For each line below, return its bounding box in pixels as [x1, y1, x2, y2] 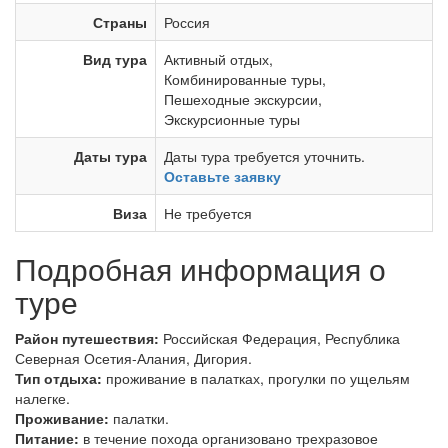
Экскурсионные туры [164, 109, 300, 129]
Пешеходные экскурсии [164, 89, 318, 109]
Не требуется [164, 203, 252, 223]
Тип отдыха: [15, 368, 102, 388]
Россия [164, 12, 210, 32]
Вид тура [83, 49, 147, 69]
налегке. [15, 388, 70, 408]
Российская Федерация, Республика [159, 328, 400, 348]
